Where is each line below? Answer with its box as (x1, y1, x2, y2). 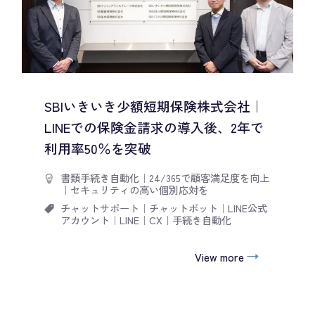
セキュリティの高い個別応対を (70, 182, 208, 198)
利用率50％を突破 (44, 138, 151, 157)
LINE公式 (227, 200, 267, 216)
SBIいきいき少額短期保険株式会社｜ (44, 96, 264, 115)
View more (194, 248, 244, 264)
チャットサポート (60, 200, 139, 216)
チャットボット (148, 200, 218, 216)
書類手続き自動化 (60, 170, 139, 186)
